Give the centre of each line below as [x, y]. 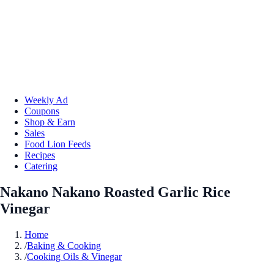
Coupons [42, 111]
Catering [41, 166]
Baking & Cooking [64, 245]
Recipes [40, 155]
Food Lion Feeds [57, 144]
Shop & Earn [50, 122]
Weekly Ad [46, 100]
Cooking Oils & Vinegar [74, 256]
